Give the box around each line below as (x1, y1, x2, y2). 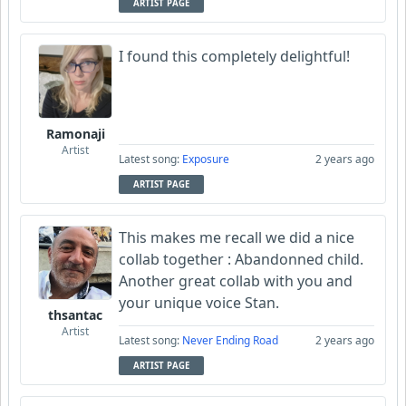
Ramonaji (45, 124, 105, 142)
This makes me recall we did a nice (119, 227, 354, 247)
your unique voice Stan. (119, 292, 279, 313)
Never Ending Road (182, 332, 278, 348)
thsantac (48, 305, 102, 324)
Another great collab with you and (119, 270, 353, 291)
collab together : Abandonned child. (119, 248, 363, 269)
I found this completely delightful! (119, 45, 350, 66)
